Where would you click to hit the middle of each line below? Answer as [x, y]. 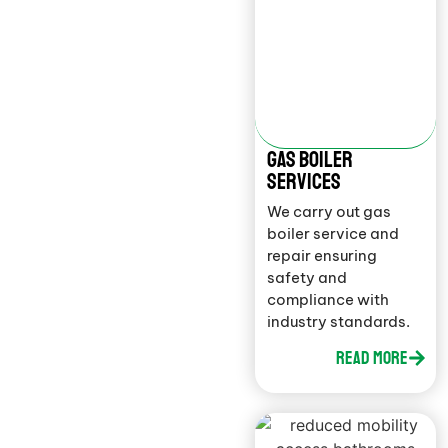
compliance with [328, 300]
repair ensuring [322, 256]
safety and [307, 278]
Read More [372, 357]
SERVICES [304, 182]
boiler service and [333, 234]
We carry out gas [329, 212]
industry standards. [339, 322]
